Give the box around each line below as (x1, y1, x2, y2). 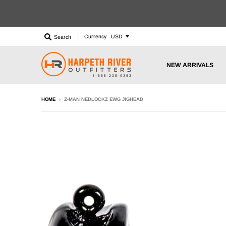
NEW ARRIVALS (166, 61, 213, 69)
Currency (84, 33, 106, 39)
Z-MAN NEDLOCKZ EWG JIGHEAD (64, 96, 143, 102)
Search (54, 34, 71, 40)
